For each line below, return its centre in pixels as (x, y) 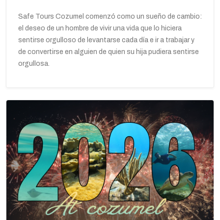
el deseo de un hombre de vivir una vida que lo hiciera (100, 28)
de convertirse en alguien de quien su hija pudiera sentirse (109, 52)
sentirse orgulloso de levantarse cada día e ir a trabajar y (106, 40)
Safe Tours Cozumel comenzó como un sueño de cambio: (110, 16)
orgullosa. (34, 63)
